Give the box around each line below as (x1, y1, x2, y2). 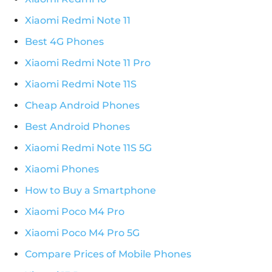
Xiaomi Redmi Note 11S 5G (25, 142, 152, 154)
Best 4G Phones (25, 36, 104, 48)
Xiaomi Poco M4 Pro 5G (25, 227, 140, 239)
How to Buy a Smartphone (25, 185, 156, 197)
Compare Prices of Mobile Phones (25, 248, 191, 260)
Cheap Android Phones (25, 100, 140, 112)
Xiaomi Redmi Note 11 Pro (25, 57, 151, 69)
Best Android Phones (25, 121, 130, 133)
